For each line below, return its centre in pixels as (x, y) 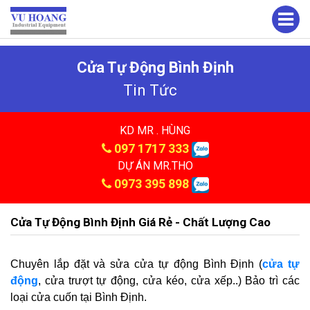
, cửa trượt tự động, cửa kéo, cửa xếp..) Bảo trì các (169, 281)
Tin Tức (150, 90)
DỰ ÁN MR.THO (155, 166)
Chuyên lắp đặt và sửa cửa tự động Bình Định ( (137, 264)
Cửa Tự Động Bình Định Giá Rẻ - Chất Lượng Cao (140, 222)
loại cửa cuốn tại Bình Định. (79, 297)
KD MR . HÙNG (155, 130)
